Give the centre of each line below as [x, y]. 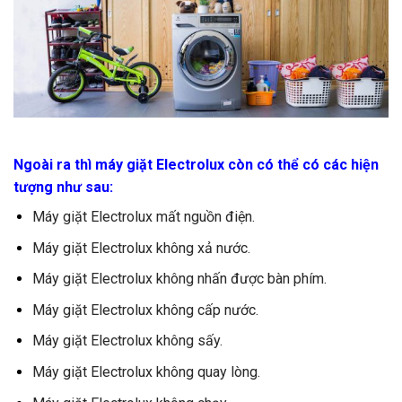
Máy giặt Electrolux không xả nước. [141, 248]
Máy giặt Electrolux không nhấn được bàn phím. [179, 279]
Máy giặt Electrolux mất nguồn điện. [143, 217]
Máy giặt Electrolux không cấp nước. [145, 310]
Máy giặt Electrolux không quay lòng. [146, 372]
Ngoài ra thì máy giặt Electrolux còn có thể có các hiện [196, 165]
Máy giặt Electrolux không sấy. [127, 341]
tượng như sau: [63, 188]
